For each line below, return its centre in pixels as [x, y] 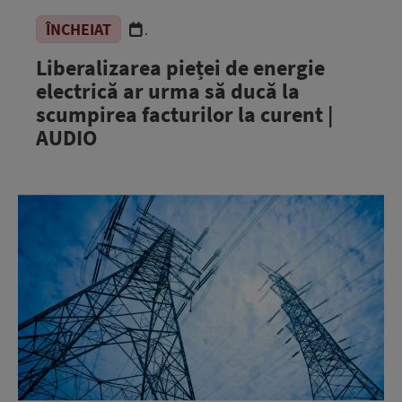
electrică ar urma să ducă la [168, 91]
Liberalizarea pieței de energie [180, 68]
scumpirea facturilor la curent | [184, 114]
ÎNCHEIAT [79, 29]
